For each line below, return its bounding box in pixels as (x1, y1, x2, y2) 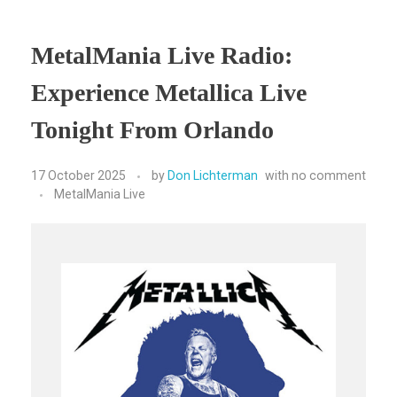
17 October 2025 (31, 168, 126, 183)
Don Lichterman (167, 168, 258, 183)
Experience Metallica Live (31, 78, 307, 106)
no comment (292, 168, 366, 183)
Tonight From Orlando (31, 115, 274, 144)
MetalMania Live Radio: (31, 41, 292, 69)
